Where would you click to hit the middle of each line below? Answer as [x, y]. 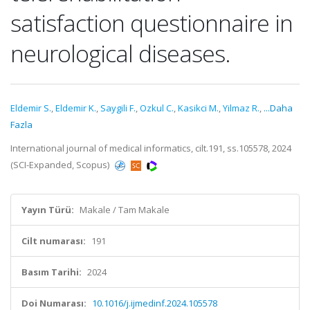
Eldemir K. [76, 108]
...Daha [278, 108]
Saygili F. [118, 108]
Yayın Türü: [48, 210]
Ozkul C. [157, 108]
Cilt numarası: [54, 241]
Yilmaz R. [241, 108]
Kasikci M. [198, 108]
